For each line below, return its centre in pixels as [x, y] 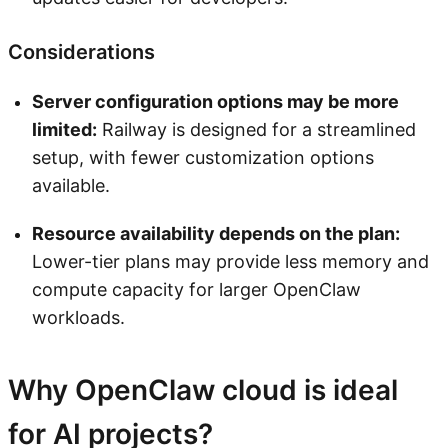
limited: [64, 129]
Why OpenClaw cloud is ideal [203, 389]
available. [71, 185]
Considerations [81, 51]
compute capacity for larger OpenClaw [196, 289]
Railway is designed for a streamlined [256, 129]
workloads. [78, 317]
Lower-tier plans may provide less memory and [230, 261]
